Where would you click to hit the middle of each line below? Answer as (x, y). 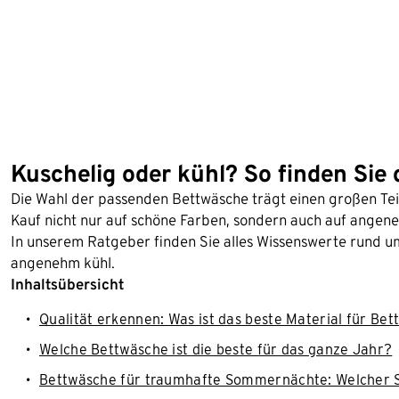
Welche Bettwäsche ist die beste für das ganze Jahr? (216, 350)
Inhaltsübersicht (67, 284)
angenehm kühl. (63, 263)
